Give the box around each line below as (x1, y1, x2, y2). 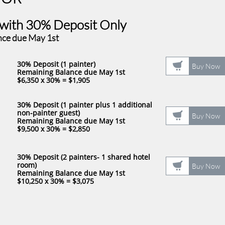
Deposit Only (53, 17, 127, 33)
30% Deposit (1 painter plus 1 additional (17, 100, 152, 109)
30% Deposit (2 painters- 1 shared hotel (17, 152, 150, 162)
